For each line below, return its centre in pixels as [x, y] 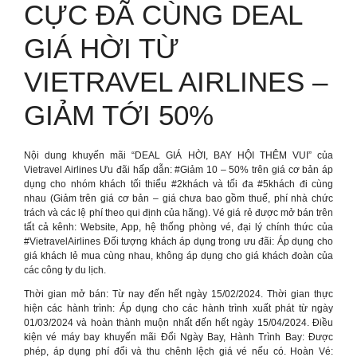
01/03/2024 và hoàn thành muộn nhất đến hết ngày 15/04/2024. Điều [178, 323]
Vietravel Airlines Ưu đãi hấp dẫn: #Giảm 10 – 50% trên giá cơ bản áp [178, 170]
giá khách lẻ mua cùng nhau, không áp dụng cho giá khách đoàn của [178, 256]
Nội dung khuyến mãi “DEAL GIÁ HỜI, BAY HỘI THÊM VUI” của [178, 155]
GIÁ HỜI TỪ [102, 48]
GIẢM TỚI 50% [119, 115]
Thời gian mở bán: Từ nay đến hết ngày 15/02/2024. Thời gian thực [178, 294]
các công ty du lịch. [65, 270]
